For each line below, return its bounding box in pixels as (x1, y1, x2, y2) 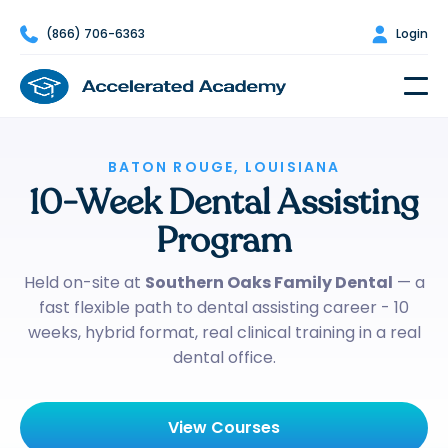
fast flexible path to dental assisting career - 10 (39, 296, 409, 319)
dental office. (172, 346, 276, 369)
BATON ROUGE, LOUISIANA (107, 157, 341, 177)
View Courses (168, 416, 280, 439)
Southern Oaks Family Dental (144, 271, 393, 294)
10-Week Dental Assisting (29, 179, 419, 227)
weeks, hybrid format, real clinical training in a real (27, 321, 421, 344)
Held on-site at (23, 271, 145, 294)
